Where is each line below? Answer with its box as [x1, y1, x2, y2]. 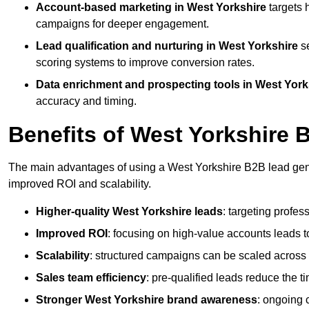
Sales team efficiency [36, 272, 146, 284]
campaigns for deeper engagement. [36, 18, 209, 30]
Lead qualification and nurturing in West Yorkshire [36, 40, 298, 52]
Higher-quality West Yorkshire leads [36, 206, 223, 218]
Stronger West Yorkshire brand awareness [36, 294, 257, 306]
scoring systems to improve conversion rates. [36, 57, 255, 69]
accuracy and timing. [36, 95, 137, 108]
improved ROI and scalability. [8, 178, 154, 190]
